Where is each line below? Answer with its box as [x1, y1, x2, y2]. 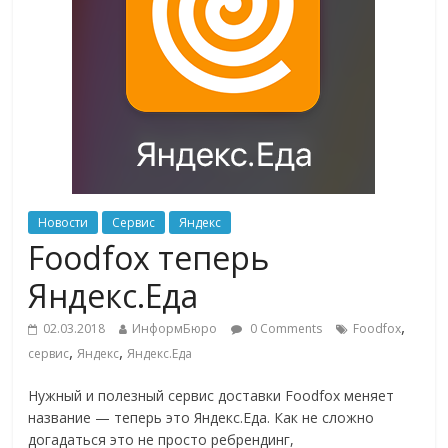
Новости [38, 214, 89, 231]
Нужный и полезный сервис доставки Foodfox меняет [28, 386, 395, 405]
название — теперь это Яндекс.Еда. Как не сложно [28, 408, 375, 427]
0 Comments [247, 320, 323, 337]
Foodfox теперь [28, 236, 270, 279]
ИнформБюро [132, 320, 218, 337]
